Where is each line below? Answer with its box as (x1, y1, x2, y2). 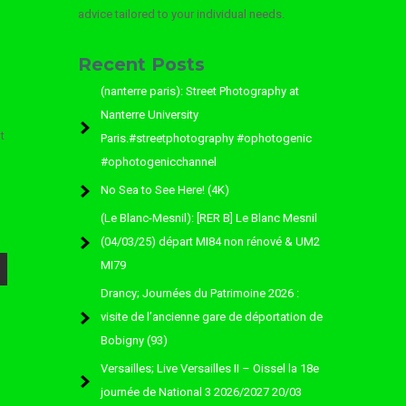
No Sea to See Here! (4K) (101, 183, 229, 197)
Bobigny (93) (101, 333, 168, 347)
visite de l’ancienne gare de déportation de (101, 310, 323, 324)
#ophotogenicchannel (101, 155, 217, 169)
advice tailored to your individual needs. (78, 7, 285, 21)
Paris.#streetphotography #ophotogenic (101, 131, 312, 145)
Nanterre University (101, 108, 198, 121)
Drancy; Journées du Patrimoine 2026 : (101, 286, 299, 300)
